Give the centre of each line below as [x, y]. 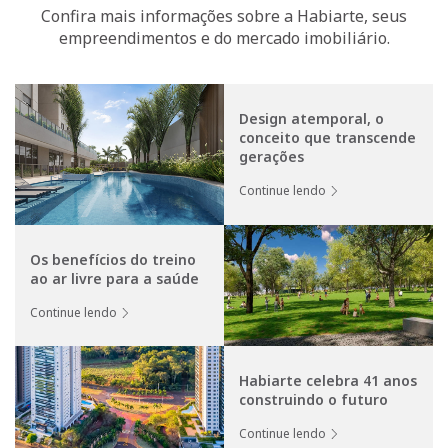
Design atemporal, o [311, 119]
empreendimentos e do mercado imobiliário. [224, 37]
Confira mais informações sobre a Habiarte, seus [224, 15]
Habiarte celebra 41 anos [328, 381]
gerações [271, 157]
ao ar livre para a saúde [114, 279]
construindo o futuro [313, 400]
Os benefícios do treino [113, 260]
